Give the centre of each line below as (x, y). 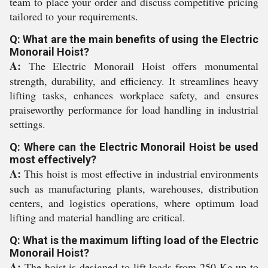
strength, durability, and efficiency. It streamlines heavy (134, 81)
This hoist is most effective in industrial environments (140, 173)
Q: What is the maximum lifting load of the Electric (134, 240)
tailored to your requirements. (74, 16)
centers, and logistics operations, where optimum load (134, 203)
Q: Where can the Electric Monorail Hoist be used (134, 147)
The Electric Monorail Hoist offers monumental (140, 66)
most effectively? (53, 159)
